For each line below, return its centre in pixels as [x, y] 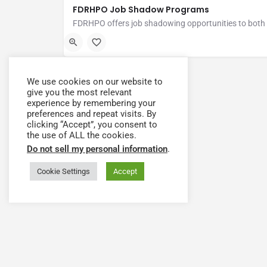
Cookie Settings [63, 171]
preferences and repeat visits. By [91, 114]
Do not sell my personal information [97, 149]
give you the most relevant [79, 92]
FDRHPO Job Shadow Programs [141, 9]
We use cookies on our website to [95, 82]
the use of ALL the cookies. [82, 135]
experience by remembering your [91, 103]
